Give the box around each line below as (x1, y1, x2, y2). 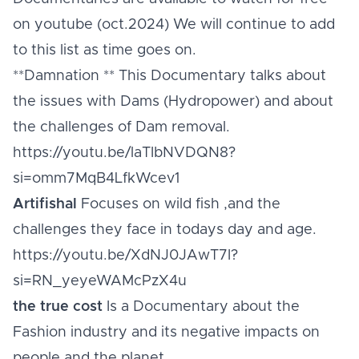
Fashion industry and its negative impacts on (13, 325, 320, 340)
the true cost (13, 300, 103, 314)
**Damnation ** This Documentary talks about (13, 69, 326, 83)
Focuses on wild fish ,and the (77, 197, 280, 212)
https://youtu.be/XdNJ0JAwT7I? (13, 248, 238, 263)
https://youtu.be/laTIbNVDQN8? (13, 146, 236, 160)
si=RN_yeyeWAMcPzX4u (13, 274, 187, 288)
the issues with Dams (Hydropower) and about (13, 95, 333, 109)
